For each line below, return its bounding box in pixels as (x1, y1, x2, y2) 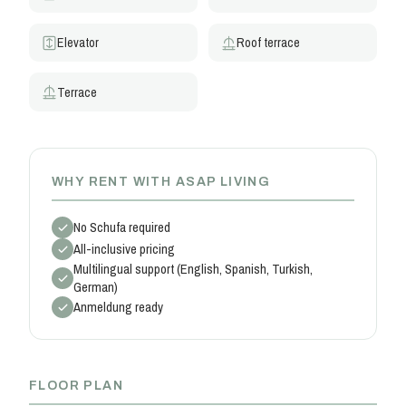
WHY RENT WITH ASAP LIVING (52, 174, 271, 188)
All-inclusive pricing (73, 240, 175, 259)
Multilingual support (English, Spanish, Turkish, (73, 260, 313, 279)
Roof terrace (237, 34, 301, 52)
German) (73, 278, 118, 297)
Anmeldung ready (73, 298, 163, 317)
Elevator (57, 34, 100, 52)
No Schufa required (73, 218, 170, 237)
